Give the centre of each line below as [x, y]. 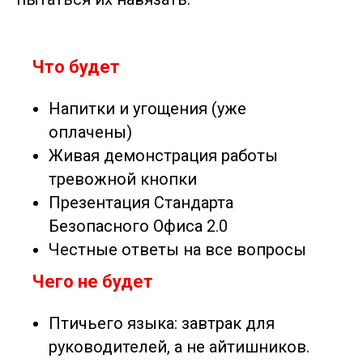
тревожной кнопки [123, 179]
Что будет [76, 66]
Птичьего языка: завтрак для [162, 323]
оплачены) [90, 132]
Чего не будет [93, 281]
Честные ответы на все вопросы [177, 249]
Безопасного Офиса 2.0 [138, 226]
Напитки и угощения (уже [147, 108]
